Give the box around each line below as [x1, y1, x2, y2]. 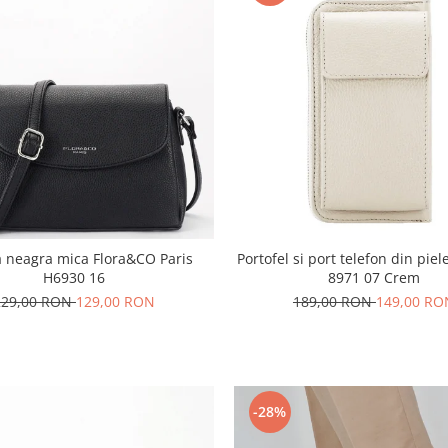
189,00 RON [292, 291, 376, 311]
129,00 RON [75, 291, 155, 311]
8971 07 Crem [327, 267, 420, 287]
